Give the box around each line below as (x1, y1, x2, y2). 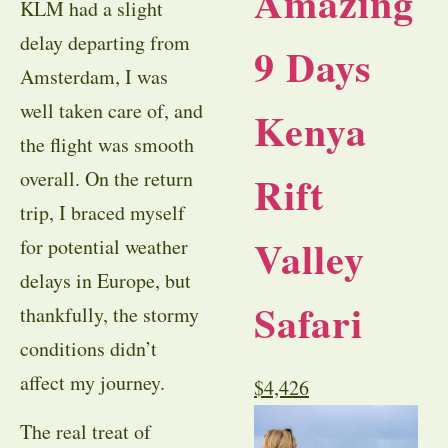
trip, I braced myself (20, 199, 185, 227)
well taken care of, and (20, 97, 203, 125)
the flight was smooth (20, 131, 194, 159)
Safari (254, 293, 363, 353)
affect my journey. (20, 369, 165, 397)
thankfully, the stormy (20, 301, 199, 329)
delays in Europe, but (20, 267, 191, 295)
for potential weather (20, 233, 188, 261)
